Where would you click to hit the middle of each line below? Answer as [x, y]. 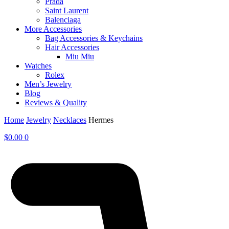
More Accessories [53, 29]
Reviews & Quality [56, 103]
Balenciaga [63, 20]
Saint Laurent [67, 11]
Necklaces [70, 120]
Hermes [101, 120]
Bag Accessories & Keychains [94, 38]
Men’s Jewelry [48, 84]
